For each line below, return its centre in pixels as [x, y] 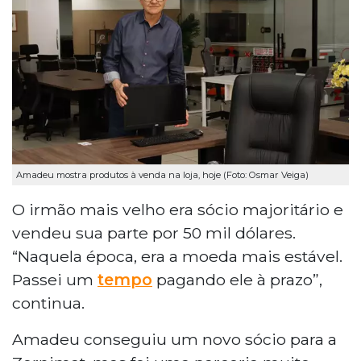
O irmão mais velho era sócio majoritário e [178, 209]
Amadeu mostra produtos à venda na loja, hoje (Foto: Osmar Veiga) [162, 174]
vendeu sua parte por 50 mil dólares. [154, 232]
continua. [48, 303]
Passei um [55, 279]
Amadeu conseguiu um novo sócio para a [174, 339]
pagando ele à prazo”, [237, 279]
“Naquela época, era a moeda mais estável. [177, 256]
